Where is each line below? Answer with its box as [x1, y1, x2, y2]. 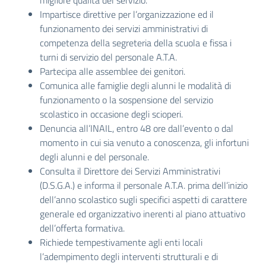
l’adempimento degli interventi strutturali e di [40, 249, 218, 264]
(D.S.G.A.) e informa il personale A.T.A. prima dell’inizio [40, 178, 248, 192]
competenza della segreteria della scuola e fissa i [40, 36, 232, 50]
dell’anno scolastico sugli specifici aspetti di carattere [40, 192, 247, 207]
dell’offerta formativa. [40, 221, 125, 235]
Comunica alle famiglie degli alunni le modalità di [40, 78, 231, 93]
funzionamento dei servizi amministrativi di [40, 21, 208, 36]
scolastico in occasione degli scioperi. [40, 107, 183, 121]
